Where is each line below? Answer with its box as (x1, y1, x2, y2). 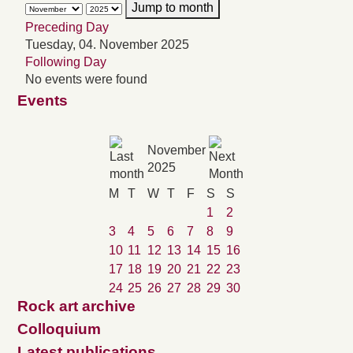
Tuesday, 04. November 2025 (25, 38, 189, 52)
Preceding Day (25, 20, 109, 35)
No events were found (25, 72, 147, 87)
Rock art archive (17, 298, 136, 315)
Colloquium (17, 321, 101, 338)
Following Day (25, 55, 106, 69)
